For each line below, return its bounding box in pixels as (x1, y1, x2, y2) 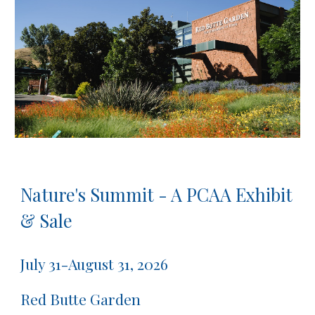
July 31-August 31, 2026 (20, 254, 169, 274)
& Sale (20, 209, 73, 233)
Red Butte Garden (20, 289, 141, 309)
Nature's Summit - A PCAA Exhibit (20, 183, 293, 207)
